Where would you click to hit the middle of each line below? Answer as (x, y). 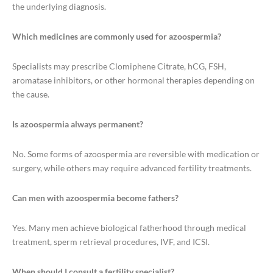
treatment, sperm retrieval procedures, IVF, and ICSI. (111, 242)
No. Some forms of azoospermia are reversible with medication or (136, 154)
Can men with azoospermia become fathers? (95, 198)
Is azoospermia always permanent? (78, 124)
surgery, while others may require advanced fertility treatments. (132, 168)
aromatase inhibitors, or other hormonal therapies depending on (133, 80)
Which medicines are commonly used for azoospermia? (117, 37)
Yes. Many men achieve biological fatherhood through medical (129, 228)
